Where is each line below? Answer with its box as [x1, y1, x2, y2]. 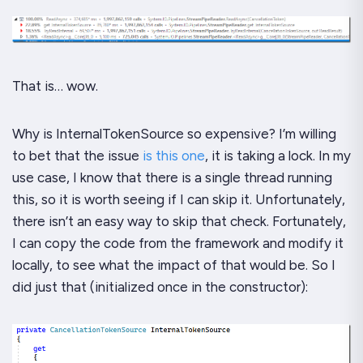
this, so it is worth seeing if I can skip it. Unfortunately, [12, 190, 345, 207]
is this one [143, 147, 205, 164]
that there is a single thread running [113, 169, 332, 186]
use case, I [12, 169, 80, 186]
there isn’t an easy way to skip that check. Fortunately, [12, 212, 346, 229]
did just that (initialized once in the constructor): [12, 278, 308, 295]
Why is [12, 125, 56, 142]
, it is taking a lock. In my [205, 147, 351, 164]
